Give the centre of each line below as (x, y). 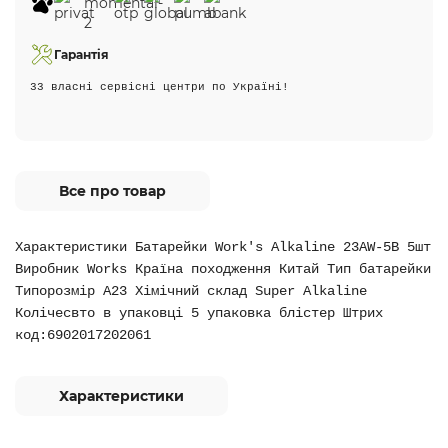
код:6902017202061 (83, 335)
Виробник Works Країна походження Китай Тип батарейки (223, 269)
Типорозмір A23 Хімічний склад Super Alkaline (191, 291)
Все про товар (112, 191)
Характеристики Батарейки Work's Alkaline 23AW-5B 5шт (223, 247)
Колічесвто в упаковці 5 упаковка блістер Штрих (199, 313)
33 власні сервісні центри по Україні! (159, 87)
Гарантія (81, 54)
